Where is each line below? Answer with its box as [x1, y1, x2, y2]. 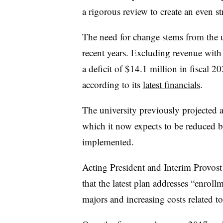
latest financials [142, 78, 200, 91]
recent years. [82, 46, 131, 59]
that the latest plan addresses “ [82, 176, 195, 189]
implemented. [82, 135, 137, 148]
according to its [82, 78, 143, 91]
